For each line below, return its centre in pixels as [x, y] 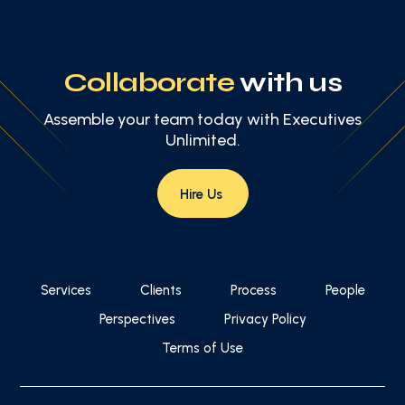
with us [288, 82]
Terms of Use [202, 348]
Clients [160, 290]
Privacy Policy [265, 319]
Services [66, 290]
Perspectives [137, 319]
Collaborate [149, 82]
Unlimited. [202, 140]
